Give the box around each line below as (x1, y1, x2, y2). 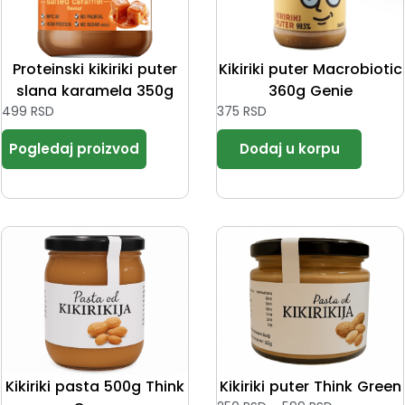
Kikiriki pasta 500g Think (5, 375, 184, 397)
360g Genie (268, 80, 353, 101)
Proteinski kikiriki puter (13, 58, 177, 80)
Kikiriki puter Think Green (219, 375, 401, 397)
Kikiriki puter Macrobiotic (218, 58, 402, 80)
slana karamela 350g (16, 80, 174, 101)
